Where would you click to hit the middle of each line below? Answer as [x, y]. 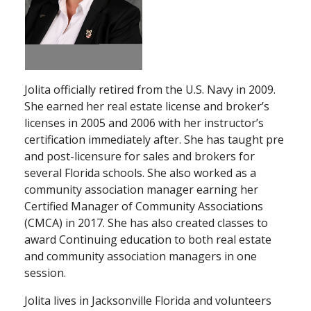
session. [47, 272]
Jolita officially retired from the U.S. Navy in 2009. [150, 89]
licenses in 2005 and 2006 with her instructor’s [144, 123]
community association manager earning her [141, 189]
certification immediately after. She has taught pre [154, 139]
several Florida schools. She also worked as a [140, 173]
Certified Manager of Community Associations [144, 206]
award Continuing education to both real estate [148, 239]
